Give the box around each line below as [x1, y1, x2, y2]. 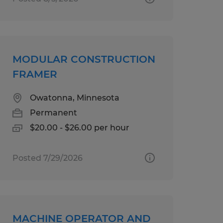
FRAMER [12, 68, 57, 80]
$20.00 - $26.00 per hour [29, 122, 129, 132]
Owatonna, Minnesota [29, 93, 119, 103]
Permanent [29, 108, 77, 117]
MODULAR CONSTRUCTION [12, 53, 155, 65]
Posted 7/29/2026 [12, 153, 83, 163]
